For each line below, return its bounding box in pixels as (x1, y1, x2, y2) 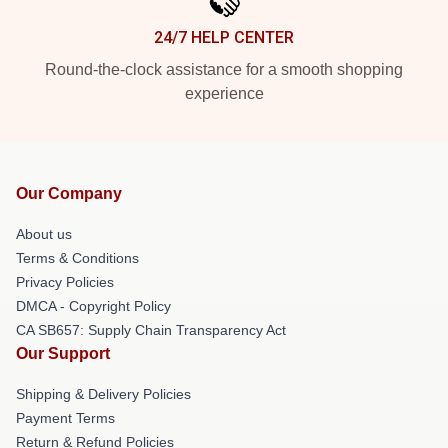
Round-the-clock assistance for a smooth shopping (45, 60, 403, 78)
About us (16, 225, 72, 242)
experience (184, 84, 264, 102)
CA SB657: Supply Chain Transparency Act (16, 321, 286, 338)
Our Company (16, 184, 122, 202)
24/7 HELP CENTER (154, 27, 294, 47)
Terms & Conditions (16, 249, 139, 266)
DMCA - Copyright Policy (16, 297, 171, 314)
